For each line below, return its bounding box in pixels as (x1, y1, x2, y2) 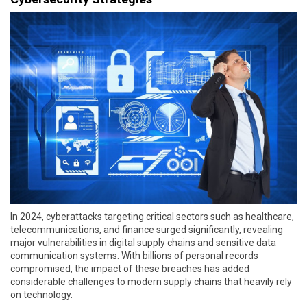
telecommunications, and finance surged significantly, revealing (10, 223, 283, 235)
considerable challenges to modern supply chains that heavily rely (10, 275, 292, 287)
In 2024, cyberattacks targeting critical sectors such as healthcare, (10, 210, 294, 222)
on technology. (10, 288, 73, 300)
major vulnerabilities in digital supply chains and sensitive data (10, 236, 276, 248)
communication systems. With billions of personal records (10, 249, 258, 261)
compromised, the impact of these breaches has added (10, 262, 249, 274)
